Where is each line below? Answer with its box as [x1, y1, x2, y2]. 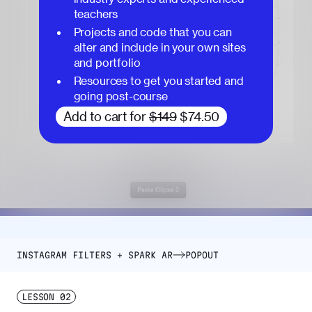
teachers [73, 7, 118, 21]
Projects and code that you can [73, 25, 232, 39]
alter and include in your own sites [73, 40, 246, 54]
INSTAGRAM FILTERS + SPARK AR [17, 249, 173, 260]
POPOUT [185, 249, 219, 260]
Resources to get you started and [73, 74, 244, 88]
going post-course [73, 89, 168, 103]
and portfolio [73, 56, 141, 70]
